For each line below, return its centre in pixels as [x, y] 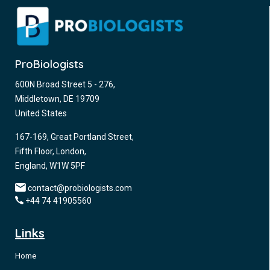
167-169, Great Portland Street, [74, 137]
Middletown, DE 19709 [57, 99]
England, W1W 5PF [50, 166]
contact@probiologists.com [80, 188]
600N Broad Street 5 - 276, [65, 84]
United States [41, 113]
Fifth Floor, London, [51, 151]
